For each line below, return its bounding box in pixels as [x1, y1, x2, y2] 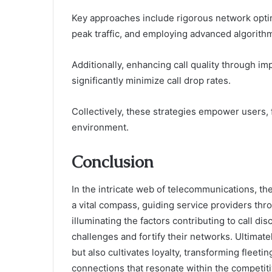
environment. [72, 121, 129, 134]
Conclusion [72, 151, 154, 173]
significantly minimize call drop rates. [72, 75, 231, 87]
